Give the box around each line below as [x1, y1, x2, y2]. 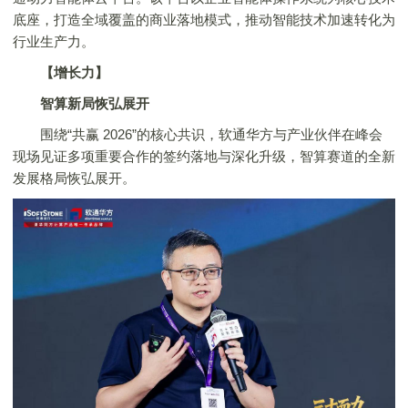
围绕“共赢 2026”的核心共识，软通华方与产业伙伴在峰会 [13, 127, 382, 143]
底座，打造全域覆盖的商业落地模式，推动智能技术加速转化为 [13, 12, 395, 28]
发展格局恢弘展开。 [13, 170, 136, 187]
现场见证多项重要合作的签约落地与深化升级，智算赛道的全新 [13, 148, 395, 165]
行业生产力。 [13, 34, 95, 50]
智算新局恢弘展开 [40, 96, 149, 112]
